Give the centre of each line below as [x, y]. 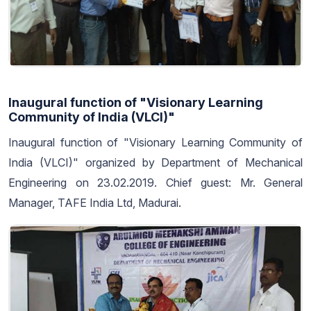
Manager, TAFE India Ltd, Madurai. [95, 202]
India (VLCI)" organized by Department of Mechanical [155, 162]
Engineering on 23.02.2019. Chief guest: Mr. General [155, 182]
